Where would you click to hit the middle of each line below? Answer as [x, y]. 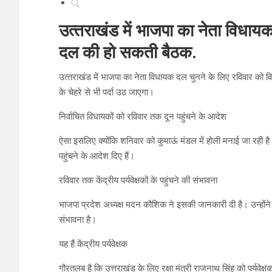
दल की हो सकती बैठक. [128, 53]
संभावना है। [78, 220]
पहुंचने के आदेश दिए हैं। [97, 156]
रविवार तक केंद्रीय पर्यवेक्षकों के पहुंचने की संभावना [138, 181]
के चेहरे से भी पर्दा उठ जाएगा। [107, 93]
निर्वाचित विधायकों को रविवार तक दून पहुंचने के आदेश [143, 117]
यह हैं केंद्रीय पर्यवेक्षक [93, 244]
